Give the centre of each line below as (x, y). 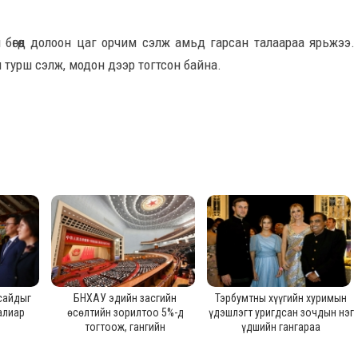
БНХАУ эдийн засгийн (125, 298)
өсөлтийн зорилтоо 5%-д (125, 312)
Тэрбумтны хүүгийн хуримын (281, 298)
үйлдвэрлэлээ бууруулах (125, 341)
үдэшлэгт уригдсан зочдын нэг (281, 312)
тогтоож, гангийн (125, 327)
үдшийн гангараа (281, 327)
